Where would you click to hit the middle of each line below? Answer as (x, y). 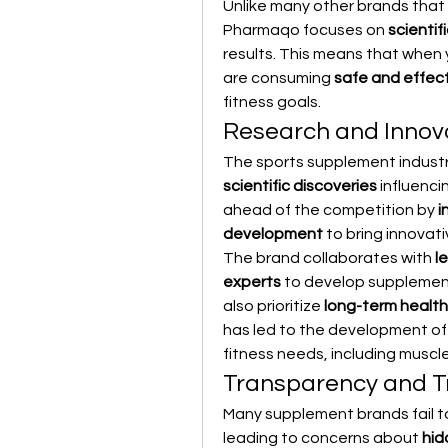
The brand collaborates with (329, 258)
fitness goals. (272, 102)
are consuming (278, 78)
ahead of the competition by (330, 210)
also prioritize (273, 306)
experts (252, 282)
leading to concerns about (322, 438)
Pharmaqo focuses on (305, 30)
